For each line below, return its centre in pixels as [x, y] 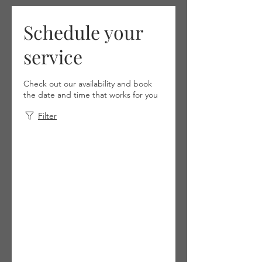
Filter [47, 116]
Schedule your [83, 32]
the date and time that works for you [91, 95]
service [53, 56]
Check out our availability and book [88, 84]
